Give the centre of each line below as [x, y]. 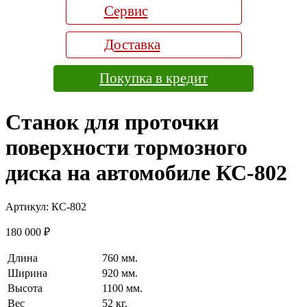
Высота [25, 288]
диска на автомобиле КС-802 [146, 173]
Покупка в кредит [153, 78]
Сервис [126, 11]
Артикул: [28, 206]
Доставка [132, 45]
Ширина [27, 273]
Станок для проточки [112, 122]
